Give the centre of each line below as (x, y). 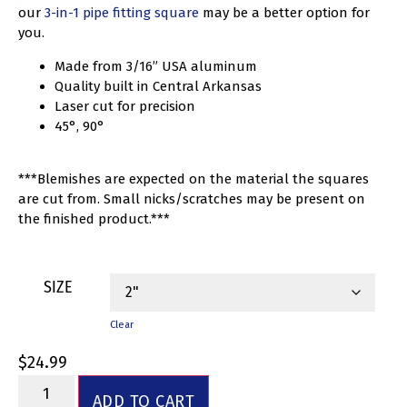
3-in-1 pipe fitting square (122, 13)
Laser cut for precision (125, 106)
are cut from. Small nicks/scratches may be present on (192, 199)
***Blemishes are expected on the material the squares (194, 179)
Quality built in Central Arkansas (158, 86)
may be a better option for (284, 13)
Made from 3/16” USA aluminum (156, 66)
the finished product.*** (94, 218)
